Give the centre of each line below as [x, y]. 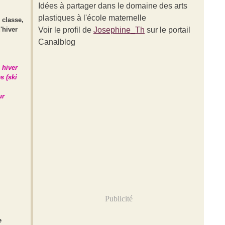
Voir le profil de [66, 30]
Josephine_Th [119, 30]
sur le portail [167, 30]
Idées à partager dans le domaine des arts [113, 6]
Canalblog [57, 42]
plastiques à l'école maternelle [92, 18]
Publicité [119, 199]
